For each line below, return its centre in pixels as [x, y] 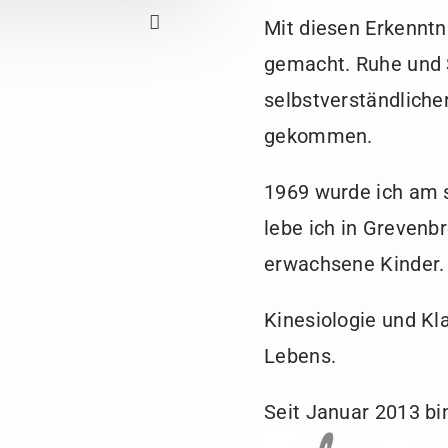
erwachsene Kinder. [354, 264]
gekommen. [318, 136]
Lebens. [300, 356]
